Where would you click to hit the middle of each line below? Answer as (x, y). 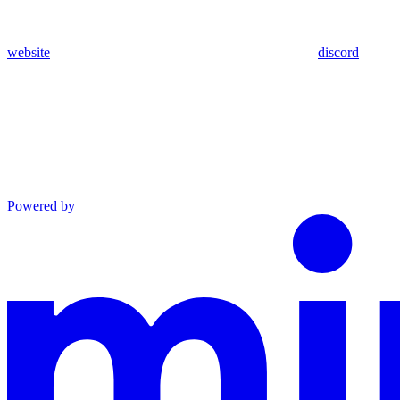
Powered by (41, 205)
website (29, 52)
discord (338, 52)
